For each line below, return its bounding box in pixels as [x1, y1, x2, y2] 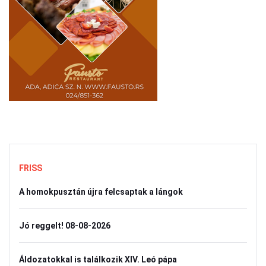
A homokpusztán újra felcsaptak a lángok [19, 187, 183, 197]
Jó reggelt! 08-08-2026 [19, 221, 110, 230]
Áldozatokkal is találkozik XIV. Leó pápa [19, 255, 177, 264]
